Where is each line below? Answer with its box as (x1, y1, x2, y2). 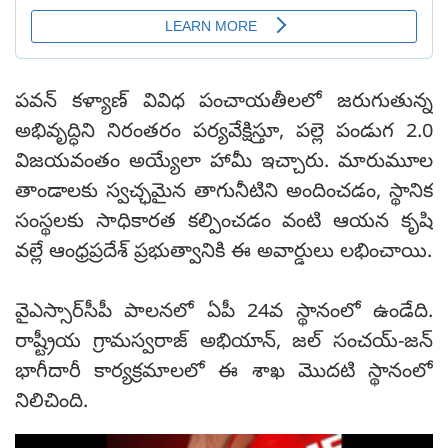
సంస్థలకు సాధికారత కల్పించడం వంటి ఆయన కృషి (15, 210, 433, 238)
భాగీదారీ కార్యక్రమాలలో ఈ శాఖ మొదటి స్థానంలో (15, 360, 433, 388)
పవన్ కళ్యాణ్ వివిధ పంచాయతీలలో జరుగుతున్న (15, 90, 433, 118)
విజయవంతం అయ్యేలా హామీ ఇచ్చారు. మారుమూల (15, 150, 433, 178)
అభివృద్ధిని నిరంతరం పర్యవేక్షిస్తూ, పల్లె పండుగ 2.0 (15, 120, 433, 148)
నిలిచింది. (15, 390, 88, 418)
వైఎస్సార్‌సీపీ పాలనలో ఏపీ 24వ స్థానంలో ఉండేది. (15, 300, 433, 328)
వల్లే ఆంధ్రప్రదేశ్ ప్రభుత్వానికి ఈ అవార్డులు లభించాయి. (15, 240, 432, 268)
